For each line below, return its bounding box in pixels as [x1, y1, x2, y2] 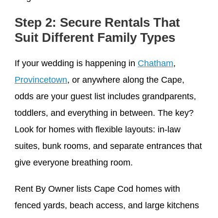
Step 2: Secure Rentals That [15, 15, 180, 30]
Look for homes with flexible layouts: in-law [15, 125, 181, 135]
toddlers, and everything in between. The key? [15, 108, 194, 118]
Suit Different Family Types [15, 30, 175, 45]
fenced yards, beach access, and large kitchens [15, 200, 199, 211]
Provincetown [15, 75, 67, 85]
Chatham [138, 58, 173, 69]
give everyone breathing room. [15, 158, 133, 168]
